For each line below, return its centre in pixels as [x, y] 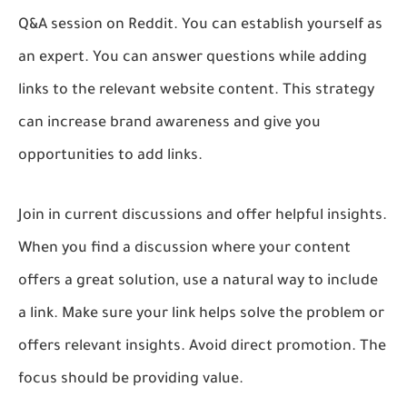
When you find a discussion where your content [184, 248]
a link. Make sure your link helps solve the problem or [201, 314]
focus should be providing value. [131, 379]
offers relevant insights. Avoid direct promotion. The [202, 347]
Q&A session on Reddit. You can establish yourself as [200, 25]
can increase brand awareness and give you [169, 123]
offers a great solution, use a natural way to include [198, 281]
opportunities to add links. [110, 156]
